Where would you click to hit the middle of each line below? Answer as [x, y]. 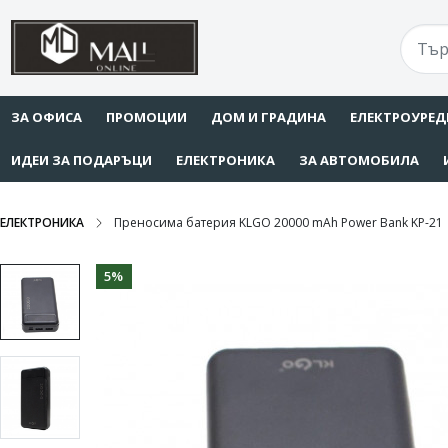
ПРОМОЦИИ [146, 116]
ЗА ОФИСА [46, 116]
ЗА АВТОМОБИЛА [359, 159]
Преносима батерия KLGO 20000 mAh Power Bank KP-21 [278, 222]
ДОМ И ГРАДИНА [268, 116]
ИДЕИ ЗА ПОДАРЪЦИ [81, 159]
